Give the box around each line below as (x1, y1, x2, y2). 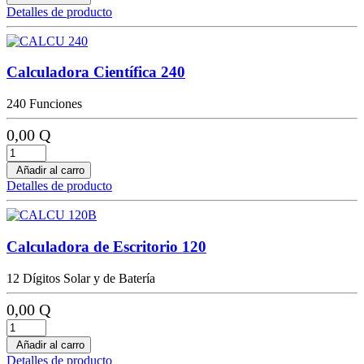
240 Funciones (6, 97, 82, 111)
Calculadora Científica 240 (6, 63, 185, 81)
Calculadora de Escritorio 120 (6, 237, 206, 255)
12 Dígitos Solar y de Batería (6, 271, 155, 285)
